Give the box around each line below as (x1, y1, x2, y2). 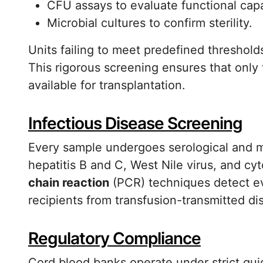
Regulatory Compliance (28, 228, 201, 248)
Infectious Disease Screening (28, 113, 242, 133)
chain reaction (28, 176, 109, 190)
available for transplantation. (28, 78, 186, 92)
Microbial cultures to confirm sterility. (47, 16, 252, 30)
